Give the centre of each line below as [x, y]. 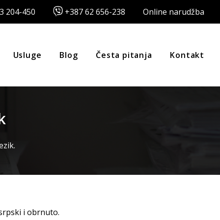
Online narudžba [174, 12]
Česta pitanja [124, 55]
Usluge [27, 55]
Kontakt [187, 55]
